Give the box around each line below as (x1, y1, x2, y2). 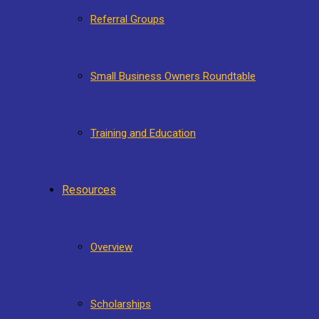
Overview (90, 241, 132, 253)
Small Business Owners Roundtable (90, 70, 256, 83)
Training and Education (90, 127, 196, 140)
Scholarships (90, 298, 151, 310)
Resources (62, 183, 116, 197)
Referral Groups (90, 13, 164, 26)
